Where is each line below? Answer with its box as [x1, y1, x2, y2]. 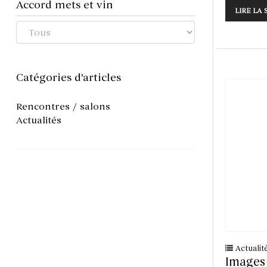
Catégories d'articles [16, 71, 121, 85]
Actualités [16, 114, 61, 127]
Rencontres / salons [16, 101, 110, 113]
